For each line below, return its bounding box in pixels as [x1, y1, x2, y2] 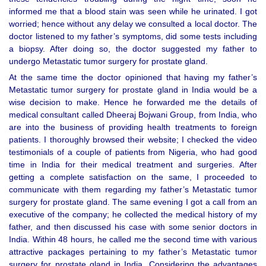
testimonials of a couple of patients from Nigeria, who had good [9, 147, 257, 157]
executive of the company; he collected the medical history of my [9, 210, 257, 220]
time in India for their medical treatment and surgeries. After [9, 160, 257, 170]
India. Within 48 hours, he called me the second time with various [9, 235, 257, 245]
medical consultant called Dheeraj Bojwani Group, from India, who [9, 110, 257, 120]
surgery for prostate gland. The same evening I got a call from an [9, 197, 257, 207]
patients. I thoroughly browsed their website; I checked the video [9, 135, 257, 145]
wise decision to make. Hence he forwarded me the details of [9, 97, 257, 107]
